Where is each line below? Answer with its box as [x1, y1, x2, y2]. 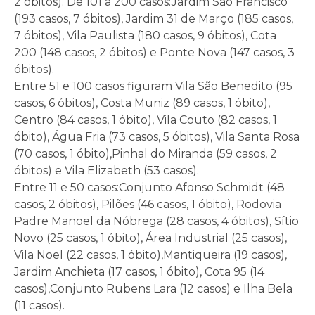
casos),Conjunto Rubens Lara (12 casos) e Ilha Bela [14, 282, 292, 296]
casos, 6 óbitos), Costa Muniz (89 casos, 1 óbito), [14, 96, 270, 110]
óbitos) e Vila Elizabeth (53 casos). [14, 164, 199, 178]
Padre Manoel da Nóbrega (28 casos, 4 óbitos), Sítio [14, 214, 299, 229]
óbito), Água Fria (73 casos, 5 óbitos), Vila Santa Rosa [14, 130, 300, 144]
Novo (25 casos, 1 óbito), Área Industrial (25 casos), [14, 231, 287, 245]
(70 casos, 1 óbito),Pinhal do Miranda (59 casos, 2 [14, 147, 277, 161]
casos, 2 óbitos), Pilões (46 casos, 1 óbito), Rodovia [14, 198, 281, 212]
